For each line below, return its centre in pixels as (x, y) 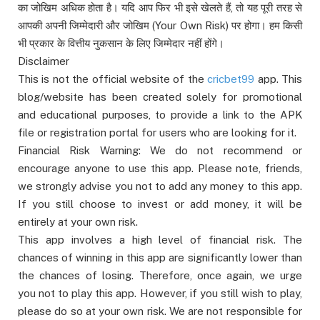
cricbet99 (231, 79)
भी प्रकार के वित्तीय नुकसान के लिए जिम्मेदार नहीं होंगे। (121, 43)
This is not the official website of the (113, 79)
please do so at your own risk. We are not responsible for (160, 311)
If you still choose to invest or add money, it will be (160, 204)
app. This (279, 79)
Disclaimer (44, 61)
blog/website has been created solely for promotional (160, 96)
